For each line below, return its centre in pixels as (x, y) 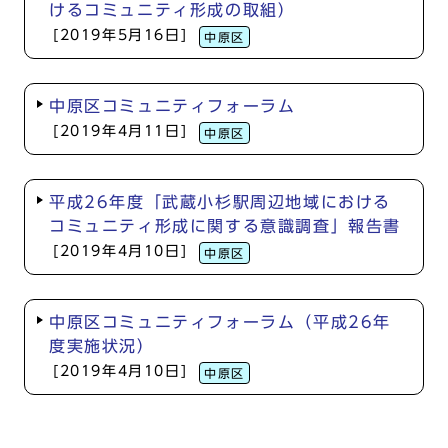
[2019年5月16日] (120, 35)
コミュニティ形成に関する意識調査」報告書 (225, 226)
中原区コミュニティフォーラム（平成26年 (220, 322)
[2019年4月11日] (120, 131)
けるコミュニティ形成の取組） (172, 10)
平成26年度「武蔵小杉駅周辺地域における (220, 202)
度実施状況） (102, 346)
